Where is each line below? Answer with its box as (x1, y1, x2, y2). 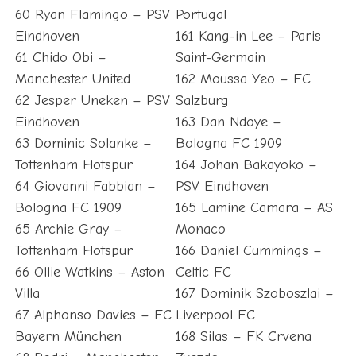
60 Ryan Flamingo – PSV (14, 6, 170, 24)
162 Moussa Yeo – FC (175, 71, 311, 88)
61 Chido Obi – (14, 49, 106, 67)
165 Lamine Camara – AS (175, 199, 333, 217)
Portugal (175, 6, 226, 24)
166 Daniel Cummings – (175, 242, 322, 260)
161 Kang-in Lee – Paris (175, 28, 321, 45)
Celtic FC (175, 264, 231, 281)
